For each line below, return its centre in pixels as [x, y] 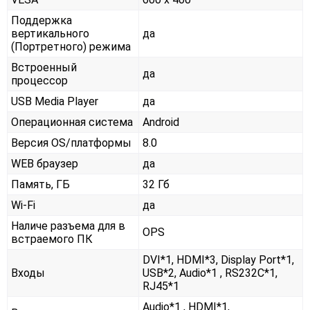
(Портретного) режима [71, 47]
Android [161, 122]
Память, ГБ [40, 185]
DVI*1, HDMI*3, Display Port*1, [218, 260]
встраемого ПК [52, 239]
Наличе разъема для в [68, 226]
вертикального [50, 34]
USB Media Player [55, 102]
